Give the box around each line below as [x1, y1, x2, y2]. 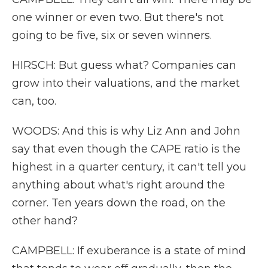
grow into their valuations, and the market [12, 77, 240, 90]
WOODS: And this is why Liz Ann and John [12, 124, 240, 138]
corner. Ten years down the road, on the [12, 196, 226, 209]
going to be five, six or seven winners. [12, 29, 212, 42]
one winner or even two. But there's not [12, 11, 224, 24]
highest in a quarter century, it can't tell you [12, 160, 246, 173]
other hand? [12, 214, 78, 227]
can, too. [12, 95, 56, 108]
